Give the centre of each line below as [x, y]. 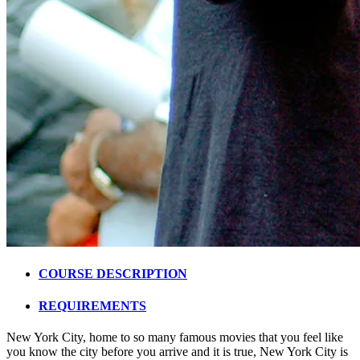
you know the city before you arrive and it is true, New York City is [177, 352]
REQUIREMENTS [92, 305]
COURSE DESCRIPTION [113, 274]
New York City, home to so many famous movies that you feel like [175, 337]
